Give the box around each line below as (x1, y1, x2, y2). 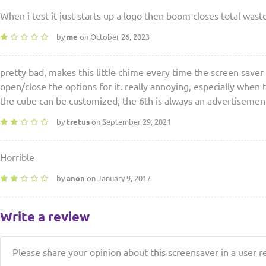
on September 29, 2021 (90, 118, 171, 126)
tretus (66, 118, 90, 126)
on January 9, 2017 (85, 174, 151, 182)
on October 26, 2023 (78, 33, 150, 41)
